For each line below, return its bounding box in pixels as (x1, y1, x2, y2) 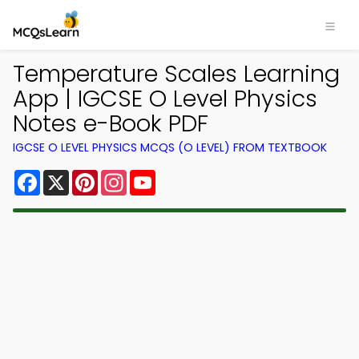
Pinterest (98, 167, 155, 185)
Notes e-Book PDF (13, 107, 208, 139)
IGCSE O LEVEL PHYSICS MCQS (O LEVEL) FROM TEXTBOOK (13, 139, 327, 155)
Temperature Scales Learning (13, 58, 340, 90)
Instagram (127, 167, 192, 185)
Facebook (40, 167, 103, 185)
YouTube (155, 167, 210, 185)
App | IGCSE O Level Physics (13, 83, 317, 115)
